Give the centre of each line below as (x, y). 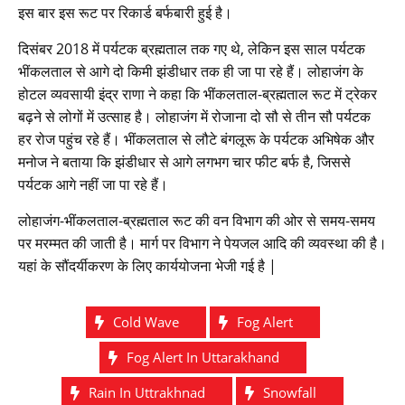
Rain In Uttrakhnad (147, 393)
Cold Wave (146, 322)
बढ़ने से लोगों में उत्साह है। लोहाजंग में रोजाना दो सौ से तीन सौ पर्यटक (194, 117)
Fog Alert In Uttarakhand (202, 358)
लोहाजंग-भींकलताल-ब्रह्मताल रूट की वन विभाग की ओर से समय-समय (197, 221)
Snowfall (290, 393)
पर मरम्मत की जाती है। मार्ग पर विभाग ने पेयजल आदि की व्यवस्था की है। (202, 244)
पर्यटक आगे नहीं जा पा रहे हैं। (93, 185)
